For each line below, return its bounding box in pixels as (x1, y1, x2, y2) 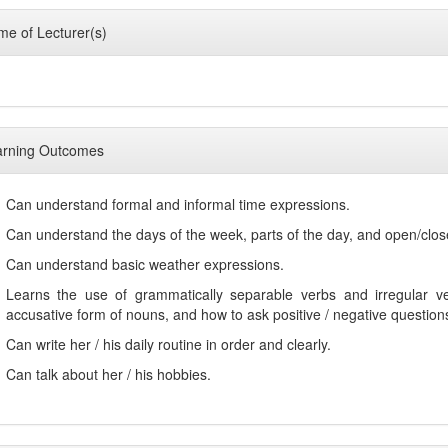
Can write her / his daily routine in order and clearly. (5, 333, 331, 354)
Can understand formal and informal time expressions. (5, 193, 350, 214)
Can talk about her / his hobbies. (5, 363, 211, 384)
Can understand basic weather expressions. (5, 253, 284, 274)
